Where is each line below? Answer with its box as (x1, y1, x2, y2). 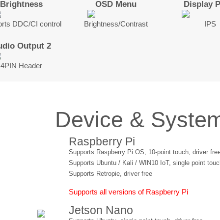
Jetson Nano (69, 203, 134, 217)
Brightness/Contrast (83, 20, 148, 28)
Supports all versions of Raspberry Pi (69, 188, 189, 196)
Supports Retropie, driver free (69, 170, 153, 178)
